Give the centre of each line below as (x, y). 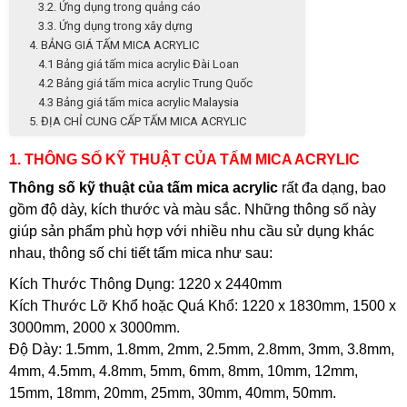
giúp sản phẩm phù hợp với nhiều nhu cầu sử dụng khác (192, 231)
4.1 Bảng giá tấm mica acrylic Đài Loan (139, 64)
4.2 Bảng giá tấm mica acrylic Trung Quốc (145, 83)
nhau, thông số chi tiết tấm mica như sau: (141, 253)
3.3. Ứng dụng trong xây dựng (115, 26)
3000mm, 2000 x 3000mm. (94, 328)
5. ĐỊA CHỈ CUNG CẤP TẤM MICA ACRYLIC (138, 121)
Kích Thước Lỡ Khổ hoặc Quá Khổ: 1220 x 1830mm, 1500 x (203, 306)
